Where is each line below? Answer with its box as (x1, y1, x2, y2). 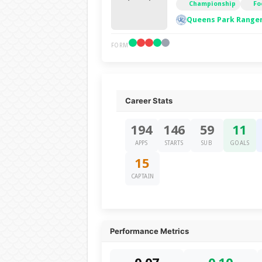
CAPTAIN (130, 173, 154, 180)
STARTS (164, 140, 184, 146)
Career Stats (125, 96, 173, 105)
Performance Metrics (109, 226, 189, 236)
